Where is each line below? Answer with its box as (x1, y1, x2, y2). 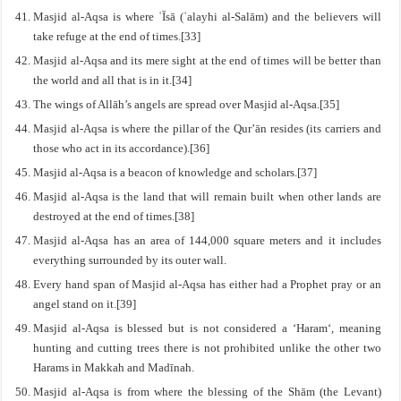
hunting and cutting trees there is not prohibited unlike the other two (33, 341, 381, 354)
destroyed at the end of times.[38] (33, 209, 195, 223)
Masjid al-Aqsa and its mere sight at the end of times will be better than (33, 54, 381, 67)
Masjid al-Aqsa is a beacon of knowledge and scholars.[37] (33, 166, 318, 179)
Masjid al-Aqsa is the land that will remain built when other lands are (33, 190, 381, 203)
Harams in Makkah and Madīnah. (33, 361, 195, 374)
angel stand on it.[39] (33, 297, 137, 311)
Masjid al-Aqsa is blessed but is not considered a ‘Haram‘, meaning (33, 321, 381, 335)
